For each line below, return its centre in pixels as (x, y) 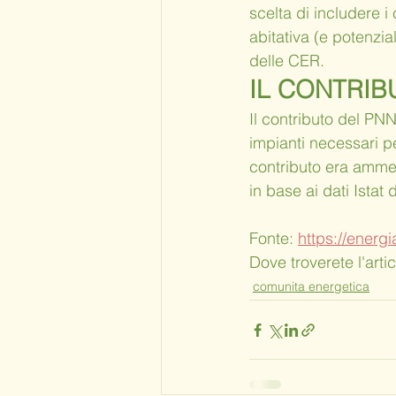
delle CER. (287, 61)
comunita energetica (311, 286)
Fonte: (274, 238)
